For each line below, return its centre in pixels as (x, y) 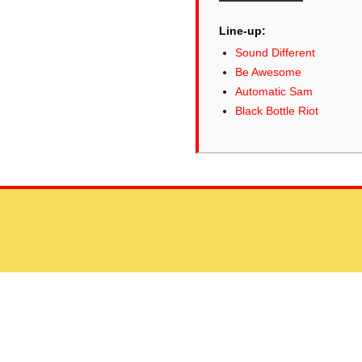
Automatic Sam (274, 91)
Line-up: (242, 31)
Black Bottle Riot (277, 111)
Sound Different (275, 53)
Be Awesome (268, 72)
